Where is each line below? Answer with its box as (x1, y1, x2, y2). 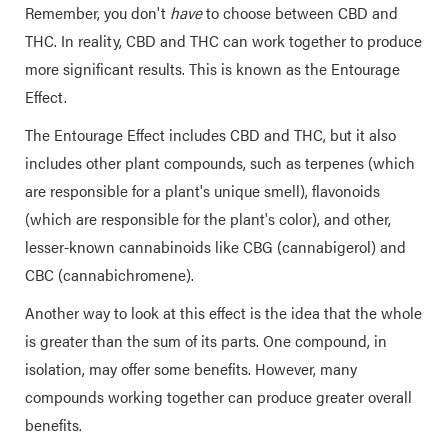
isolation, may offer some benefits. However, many (25, 357, 357, 380)
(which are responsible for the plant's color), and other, (25, 207, 391, 230)
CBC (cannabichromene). (25, 263, 194, 286)
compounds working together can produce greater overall (25, 385, 412, 408)
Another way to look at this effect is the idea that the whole (25, 301, 422, 324)
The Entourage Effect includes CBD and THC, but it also (25, 123, 396, 146)
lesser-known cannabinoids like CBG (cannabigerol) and (25, 235, 406, 258)
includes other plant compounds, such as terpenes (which (25, 151, 415, 174)
